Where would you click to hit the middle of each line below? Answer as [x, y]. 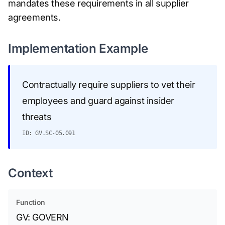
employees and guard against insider [98, 101]
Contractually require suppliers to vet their [109, 85]
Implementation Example [78, 48]
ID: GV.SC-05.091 [49, 133]
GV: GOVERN [42, 217]
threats [37, 117]
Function [31, 202]
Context [30, 173]
